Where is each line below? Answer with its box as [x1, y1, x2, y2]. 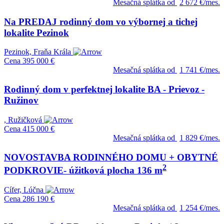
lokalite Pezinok [4, 27, 69, 38]
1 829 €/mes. [179, 133, 220, 142]
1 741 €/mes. [179, 65, 220, 74]
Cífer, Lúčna [4, 185, 43, 194]
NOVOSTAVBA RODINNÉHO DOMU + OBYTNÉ [4, 151, 218, 162]
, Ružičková [4, 115, 42, 124]
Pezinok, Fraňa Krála [4, 47, 71, 56]
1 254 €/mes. [179, 203, 220, 212]
